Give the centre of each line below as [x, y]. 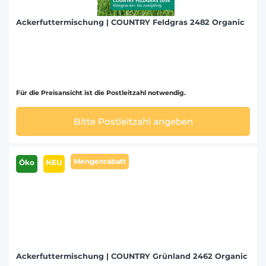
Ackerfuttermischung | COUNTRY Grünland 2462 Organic [132, 256]
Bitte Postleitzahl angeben [133, 121]
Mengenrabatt [99, 161]
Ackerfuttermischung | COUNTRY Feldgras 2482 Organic [130, 23]
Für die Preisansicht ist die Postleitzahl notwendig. [101, 93]
